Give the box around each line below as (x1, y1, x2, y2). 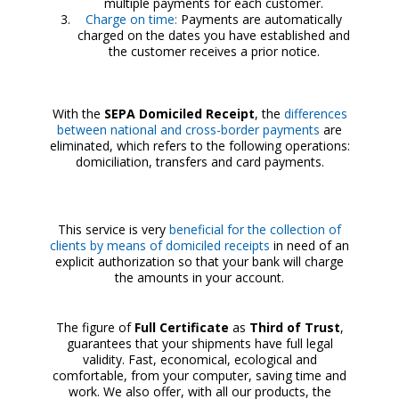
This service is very (58, 221, 169, 238)
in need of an (270, 237, 349, 254)
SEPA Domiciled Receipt (103, 105, 255, 122)
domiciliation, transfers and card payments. (75, 153, 324, 170)
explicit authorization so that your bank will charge (55, 253, 344, 270)
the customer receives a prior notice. (108, 43, 320, 60)
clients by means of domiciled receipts (50, 237, 270, 254)
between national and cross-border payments (57, 121, 320, 138)
